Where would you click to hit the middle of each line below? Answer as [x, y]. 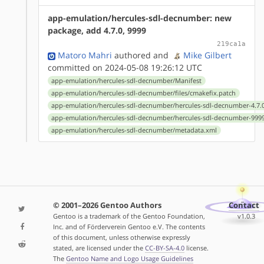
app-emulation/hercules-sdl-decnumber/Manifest [127, 80]
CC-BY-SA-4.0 [164, 248]
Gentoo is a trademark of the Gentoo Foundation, [129, 216]
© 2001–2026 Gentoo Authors [107, 206]
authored [131, 55]
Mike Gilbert [207, 55]
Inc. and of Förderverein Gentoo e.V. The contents [129, 227]
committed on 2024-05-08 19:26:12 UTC [125, 67]
